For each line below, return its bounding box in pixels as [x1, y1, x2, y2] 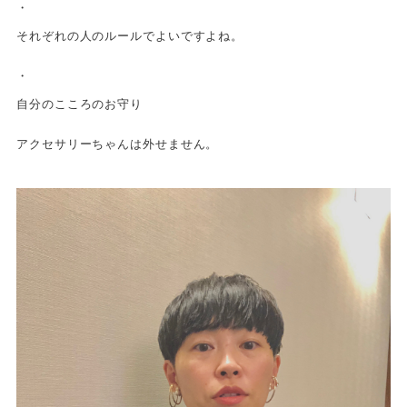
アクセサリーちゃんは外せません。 [16, 136, 219, 151]
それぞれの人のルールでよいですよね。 [16, 28, 244, 43]
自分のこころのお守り [16, 96, 143, 111]
